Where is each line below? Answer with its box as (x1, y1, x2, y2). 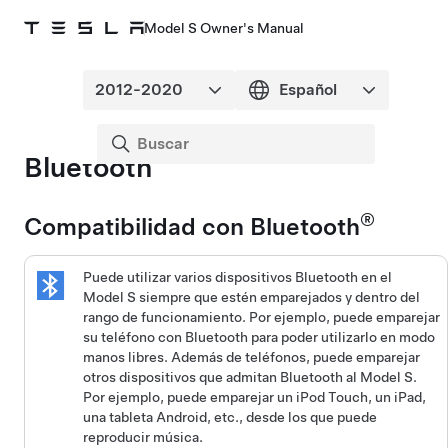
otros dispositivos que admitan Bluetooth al (83, 368, 361, 385)
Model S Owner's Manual (144, 20, 304, 36)
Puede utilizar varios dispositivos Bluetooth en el (83, 268, 393, 285)
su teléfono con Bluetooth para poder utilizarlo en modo (83, 328, 436, 345)
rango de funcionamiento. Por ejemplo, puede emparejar (83, 308, 441, 325)
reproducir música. (83, 428, 204, 445)
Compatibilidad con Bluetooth (24, 212, 360, 241)
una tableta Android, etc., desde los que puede (83, 408, 378, 425)
